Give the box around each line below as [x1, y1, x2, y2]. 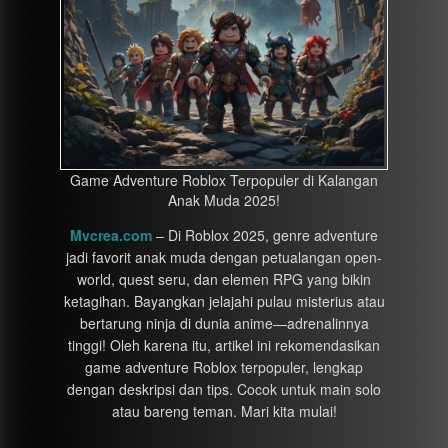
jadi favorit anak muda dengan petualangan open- [66, 247, 382, 267]
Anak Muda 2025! [168, 190, 280, 210]
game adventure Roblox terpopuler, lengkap [85, 357, 363, 377]
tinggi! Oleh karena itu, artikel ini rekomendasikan [68, 335, 380, 355]
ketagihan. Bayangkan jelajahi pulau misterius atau [63, 291, 385, 311]
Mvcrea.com [70, 225, 152, 245]
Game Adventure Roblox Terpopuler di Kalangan [70, 170, 378, 190]
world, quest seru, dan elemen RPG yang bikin [77, 269, 371, 289]
